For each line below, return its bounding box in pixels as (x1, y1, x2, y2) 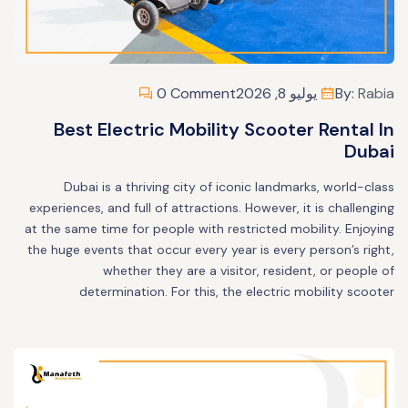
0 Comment (153, 84, 236, 103)
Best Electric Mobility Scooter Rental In (54, 117, 394, 141)
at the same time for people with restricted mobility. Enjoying (25, 220, 394, 237)
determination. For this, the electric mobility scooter (79, 283, 394, 300)
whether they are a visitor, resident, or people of (103, 262, 394, 279)
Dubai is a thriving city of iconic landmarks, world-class (64, 178, 394, 195)
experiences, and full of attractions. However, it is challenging (29, 199, 394, 216)
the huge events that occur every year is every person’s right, (27, 241, 394, 258)
